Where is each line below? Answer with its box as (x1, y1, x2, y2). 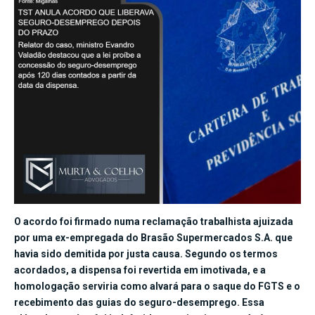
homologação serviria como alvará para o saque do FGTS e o (14, 280, 300, 292)
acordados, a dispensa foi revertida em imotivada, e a (14, 264, 266, 276)
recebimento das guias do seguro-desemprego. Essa (14, 296, 264, 308)
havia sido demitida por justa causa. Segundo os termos (14, 247, 278, 259)
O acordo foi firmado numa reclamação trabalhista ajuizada (14, 215, 293, 227)
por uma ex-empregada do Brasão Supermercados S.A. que (14, 231, 292, 243)
